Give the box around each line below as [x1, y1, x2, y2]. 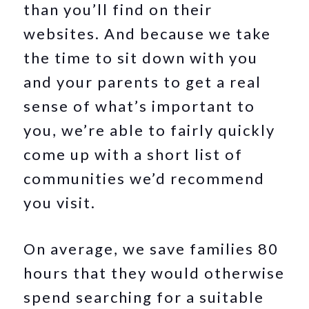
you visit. [23, 193, 97, 212]
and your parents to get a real [23, 72, 262, 91]
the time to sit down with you [23, 48, 259, 67]
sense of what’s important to [23, 97, 256, 115]
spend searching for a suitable [23, 288, 265, 306]
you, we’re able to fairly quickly [23, 121, 276, 139]
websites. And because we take [23, 24, 272, 43]
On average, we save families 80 [23, 239, 279, 258]
